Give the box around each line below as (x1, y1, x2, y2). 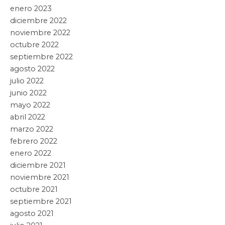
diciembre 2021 (10, 160, 66, 170)
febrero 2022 (10, 136, 57, 146)
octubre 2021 (10, 184, 58, 194)
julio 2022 (10, 76, 44, 85)
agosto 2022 (10, 64, 55, 73)
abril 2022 (10, 112, 45, 122)
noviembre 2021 (10, 172, 69, 182)
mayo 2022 (10, 100, 50, 109)
